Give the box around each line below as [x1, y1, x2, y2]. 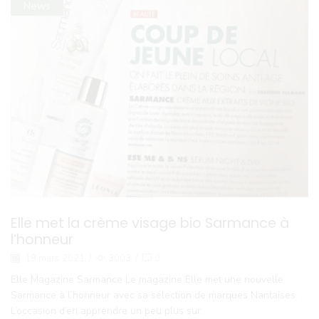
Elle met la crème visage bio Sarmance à [11, 214, 289, 234]
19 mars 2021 [23, 251, 85, 265]
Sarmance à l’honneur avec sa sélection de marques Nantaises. [11, 288, 298, 303]
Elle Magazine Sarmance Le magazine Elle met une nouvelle [11, 273, 283, 287]
